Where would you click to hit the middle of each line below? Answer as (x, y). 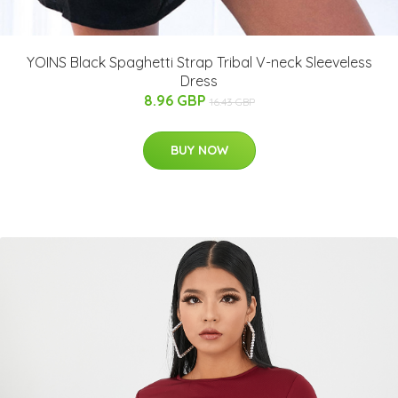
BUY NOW (199, 151)
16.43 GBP (232, 102)
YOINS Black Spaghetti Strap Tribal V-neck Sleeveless (199, 63)
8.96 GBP (176, 101)
